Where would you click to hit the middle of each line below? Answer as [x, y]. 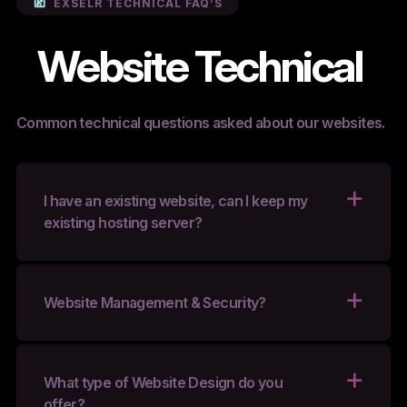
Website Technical [200, 66]
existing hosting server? [123, 223]
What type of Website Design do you [163, 383]
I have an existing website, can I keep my [175, 201]
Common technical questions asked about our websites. [200, 123]
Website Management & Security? [154, 303]
